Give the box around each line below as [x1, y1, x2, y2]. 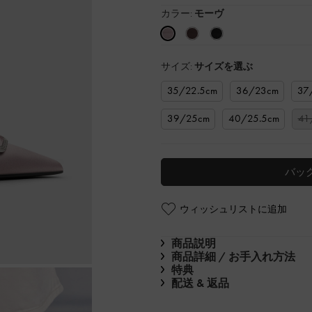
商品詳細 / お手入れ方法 [171, 249, 295, 264]
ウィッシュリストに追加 [180, 202, 287, 215]
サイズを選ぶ [194, 59, 253, 72]
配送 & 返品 [171, 275, 229, 290]
